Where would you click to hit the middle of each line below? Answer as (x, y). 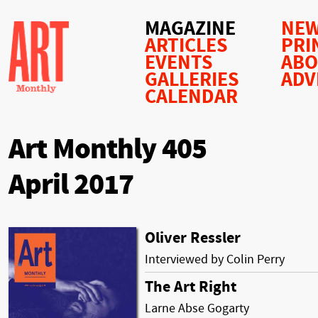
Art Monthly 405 (108, 149)
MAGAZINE (190, 29)
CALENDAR (191, 97)
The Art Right (191, 287)
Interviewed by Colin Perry (215, 259)
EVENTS (179, 63)
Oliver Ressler (193, 238)
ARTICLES (186, 46)
